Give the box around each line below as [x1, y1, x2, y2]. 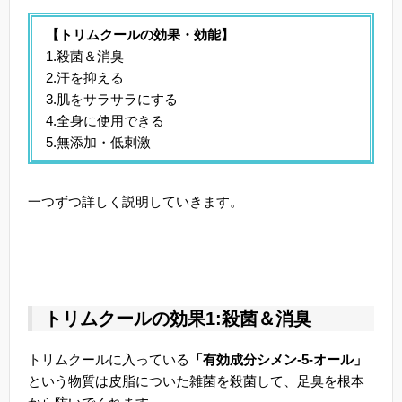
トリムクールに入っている [28, 352, 189, 368]
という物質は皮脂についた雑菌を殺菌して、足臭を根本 [28, 373, 364, 389]
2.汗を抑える [46, 69, 124, 85]
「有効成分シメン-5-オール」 [189, 352, 367, 368]
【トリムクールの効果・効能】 [46, 26, 234, 42]
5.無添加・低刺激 [46, 134, 151, 150]
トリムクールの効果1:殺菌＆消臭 [44, 309, 311, 329]
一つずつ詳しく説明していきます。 [28, 194, 243, 210]
